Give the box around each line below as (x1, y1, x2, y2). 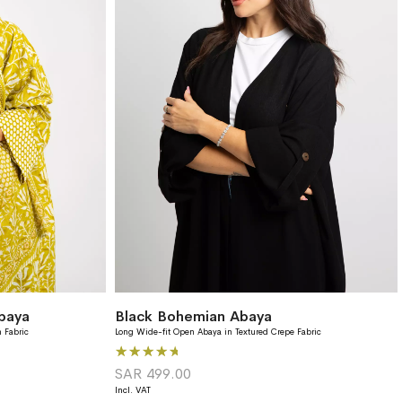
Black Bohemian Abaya (115, 340, 273, 360)
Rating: (114, 371, 162, 391)
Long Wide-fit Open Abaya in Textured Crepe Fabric (115, 360, 322, 371)
